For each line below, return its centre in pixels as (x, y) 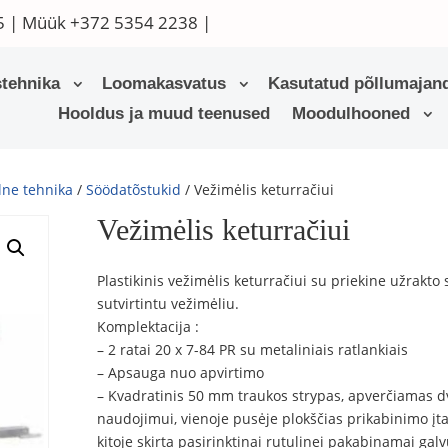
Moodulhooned (351, 113)
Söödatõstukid (134, 189)
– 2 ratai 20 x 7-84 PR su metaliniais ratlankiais (253, 350)
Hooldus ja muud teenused (164, 113)
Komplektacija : (148, 327)
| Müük (37, 22)
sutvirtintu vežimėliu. (168, 304)
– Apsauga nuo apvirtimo (181, 373)
